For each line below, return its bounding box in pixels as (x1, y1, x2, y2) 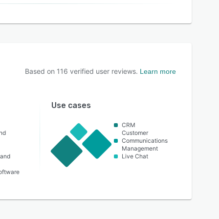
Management (122, 145, 158, 152)
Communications (122, 137, 168, 144)
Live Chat (122, 153, 149, 160)
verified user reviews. (68, 67, 138, 75)
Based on (25, 67, 57, 75)
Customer (122, 129, 149, 136)
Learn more (140, 67, 176, 75)
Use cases (51, 101, 91, 110)
